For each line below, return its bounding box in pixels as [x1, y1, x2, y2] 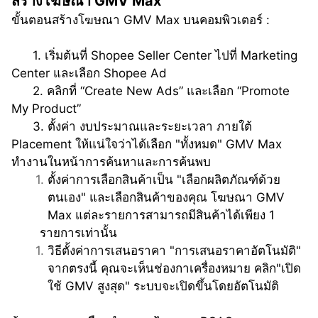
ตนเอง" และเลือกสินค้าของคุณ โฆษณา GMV [48, 190, 285, 205]
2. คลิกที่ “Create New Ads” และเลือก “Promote [11, 84, 33, 99]
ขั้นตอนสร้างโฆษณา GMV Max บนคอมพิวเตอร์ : [11, 13, 273, 28]
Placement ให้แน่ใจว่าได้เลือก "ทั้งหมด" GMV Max [11, 137, 282, 152]
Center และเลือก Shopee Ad [11, 66, 167, 81]
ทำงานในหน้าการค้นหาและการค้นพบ [11, 155, 211, 170]
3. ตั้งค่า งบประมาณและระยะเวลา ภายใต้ [11, 119, 33, 134]
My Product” [11, 102, 81, 116]
